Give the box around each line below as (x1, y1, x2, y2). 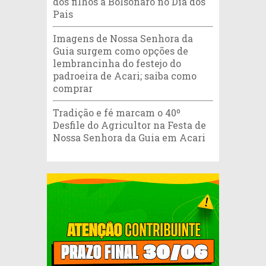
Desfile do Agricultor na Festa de (53, 119, 206, 132)
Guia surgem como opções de (53, 45, 188, 58)
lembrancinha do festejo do (53, 57, 181, 70)
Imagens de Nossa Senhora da (53, 32, 193, 45)
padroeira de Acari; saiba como (53, 69, 197, 83)
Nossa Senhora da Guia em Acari (53, 131, 205, 144)
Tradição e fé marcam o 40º (53, 106, 180, 119)
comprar (53, 82, 93, 95)
